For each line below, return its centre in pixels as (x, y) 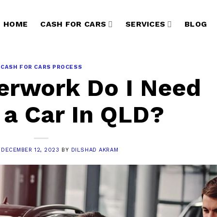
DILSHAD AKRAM (95, 150)
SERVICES (145, 24)
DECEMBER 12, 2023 (30, 150)
